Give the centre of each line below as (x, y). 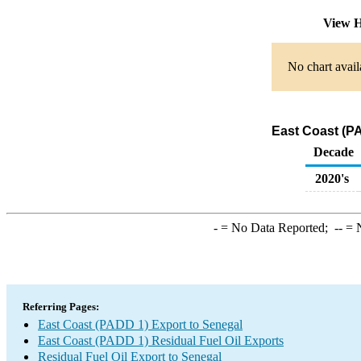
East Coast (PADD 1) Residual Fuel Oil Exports (161, 340)
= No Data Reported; (276, 228)
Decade (334, 152)
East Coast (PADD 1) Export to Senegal (140, 324)
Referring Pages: (61, 307)
